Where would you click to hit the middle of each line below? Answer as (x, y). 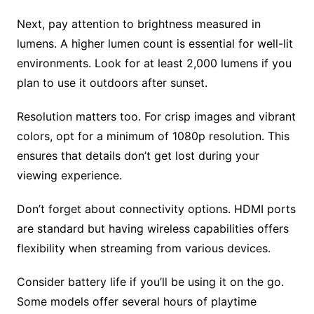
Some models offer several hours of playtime (136, 301)
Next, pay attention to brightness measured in (138, 23)
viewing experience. (69, 175)
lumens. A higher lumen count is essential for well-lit (155, 43)
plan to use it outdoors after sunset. (112, 82)
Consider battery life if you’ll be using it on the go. (150, 281)
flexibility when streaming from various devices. (143, 248)
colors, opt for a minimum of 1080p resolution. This (153, 136)
